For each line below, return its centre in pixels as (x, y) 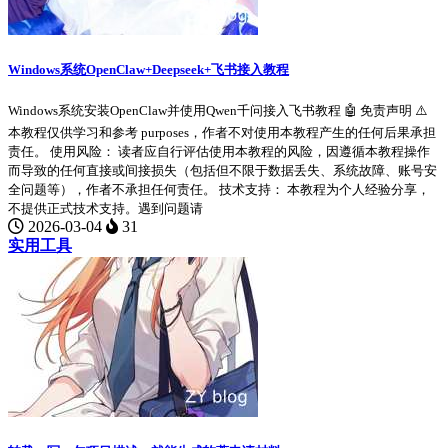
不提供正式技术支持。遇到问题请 (105, 209)
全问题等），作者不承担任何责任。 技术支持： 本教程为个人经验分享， (219, 190)
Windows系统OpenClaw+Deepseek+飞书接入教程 (148, 70)
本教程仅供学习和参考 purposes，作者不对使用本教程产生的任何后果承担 (222, 133)
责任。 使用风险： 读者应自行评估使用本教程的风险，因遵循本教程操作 (219, 152)
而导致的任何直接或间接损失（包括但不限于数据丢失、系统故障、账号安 (222, 171)
